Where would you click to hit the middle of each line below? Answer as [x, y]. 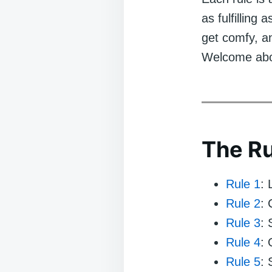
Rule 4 [243, 242]
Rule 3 [243, 223]
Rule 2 [243, 203]
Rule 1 [243, 184]
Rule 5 [243, 262]
